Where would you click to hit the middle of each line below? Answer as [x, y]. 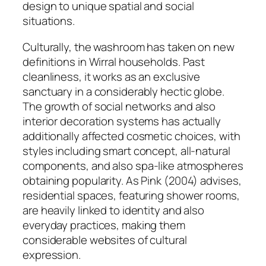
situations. [49, 21]
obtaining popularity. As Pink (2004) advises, [132, 180]
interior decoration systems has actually [122, 121]
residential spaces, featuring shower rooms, [131, 195]
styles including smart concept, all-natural [126, 151]
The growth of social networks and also [119, 106]
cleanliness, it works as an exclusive [112, 76]
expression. [52, 254]
